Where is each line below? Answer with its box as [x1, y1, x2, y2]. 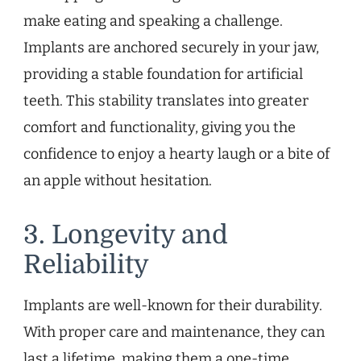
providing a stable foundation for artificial [23, 65, 303, 84]
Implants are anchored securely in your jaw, [23, 39, 319, 57]
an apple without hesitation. [23, 172, 212, 190]
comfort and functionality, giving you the [23, 118, 296, 137]
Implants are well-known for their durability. [23, 297, 322, 315]
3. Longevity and [23, 220, 228, 251]
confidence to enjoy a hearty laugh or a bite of [23, 145, 330, 164]
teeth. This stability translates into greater [23, 92, 309, 110]
